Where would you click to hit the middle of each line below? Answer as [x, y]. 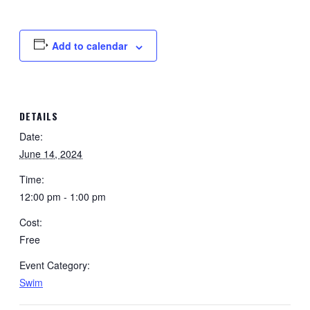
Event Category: [55, 265]
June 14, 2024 [51, 154]
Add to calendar [89, 46]
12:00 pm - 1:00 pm [63, 197]
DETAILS [39, 116]
